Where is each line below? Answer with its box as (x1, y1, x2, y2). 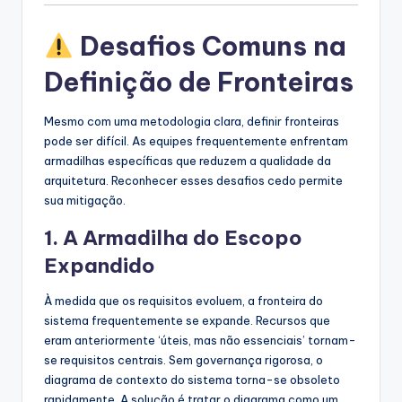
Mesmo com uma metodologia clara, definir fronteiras (44, 113, 339, 128)
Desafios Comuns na (73, 29, 346, 63)
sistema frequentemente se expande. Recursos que (44, 312, 330, 328)
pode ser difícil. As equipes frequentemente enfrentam (44, 133, 348, 148)
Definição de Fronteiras (44, 65, 354, 99)
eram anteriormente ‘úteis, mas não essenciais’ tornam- (44, 332, 356, 347)
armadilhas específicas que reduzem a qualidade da (44, 153, 331, 168)
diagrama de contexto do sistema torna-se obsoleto (44, 371, 340, 387)
